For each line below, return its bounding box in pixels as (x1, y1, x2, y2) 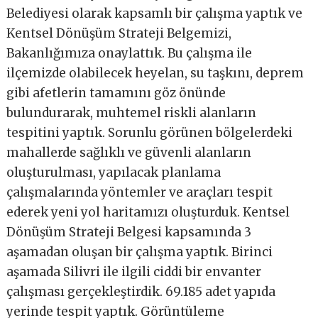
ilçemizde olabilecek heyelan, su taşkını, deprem (6, 65, 305, 81)
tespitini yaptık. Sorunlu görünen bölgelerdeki (6, 124, 293, 141)
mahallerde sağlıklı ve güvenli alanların (6, 144, 252, 160)
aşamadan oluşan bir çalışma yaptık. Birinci (6, 243, 273, 260)
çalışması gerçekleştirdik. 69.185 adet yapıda (6, 283, 276, 300)
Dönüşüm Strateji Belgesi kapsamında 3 (6, 224, 252, 240)
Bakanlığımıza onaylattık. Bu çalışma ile (6, 45, 253, 61)
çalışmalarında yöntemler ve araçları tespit (6, 184, 273, 200)
